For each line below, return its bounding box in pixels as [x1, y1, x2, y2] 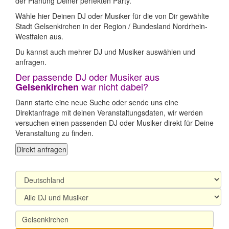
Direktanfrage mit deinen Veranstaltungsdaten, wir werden [15, 107, 203, 118]
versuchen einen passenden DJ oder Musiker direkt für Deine [15, 118, 214, 128]
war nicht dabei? [79, 80, 148, 93]
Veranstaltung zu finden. [15, 128, 94, 138]
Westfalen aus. [15, 31, 63, 41]
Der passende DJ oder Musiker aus [15, 70, 159, 83]
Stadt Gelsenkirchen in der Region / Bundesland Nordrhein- [15, 21, 208, 31]
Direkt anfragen [16, 144, 66, 154]
